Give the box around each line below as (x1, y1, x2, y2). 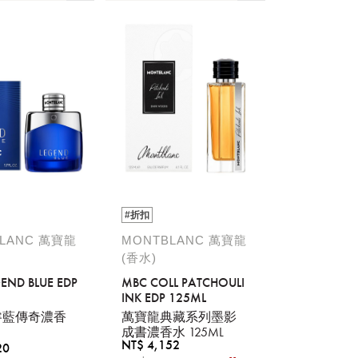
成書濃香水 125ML (121, 324, 225, 340)
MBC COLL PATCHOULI (121, 274, 245, 291)
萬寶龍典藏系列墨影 (121, 308, 237, 325)
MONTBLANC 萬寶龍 (121, 233, 248, 247)
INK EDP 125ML (121, 289, 207, 306)
